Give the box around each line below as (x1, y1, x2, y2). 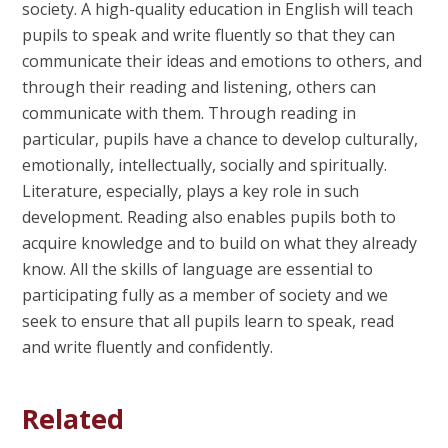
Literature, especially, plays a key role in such (22, 179, 360, 202)
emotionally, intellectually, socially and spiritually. (22, 153, 388, 176)
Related (22, 400, 125, 438)
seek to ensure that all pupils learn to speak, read (22, 309, 395, 332)
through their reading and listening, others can (22, 75, 377, 98)
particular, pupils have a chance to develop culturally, (22, 127, 419, 150)
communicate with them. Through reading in (22, 101, 357, 124)
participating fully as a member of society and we (22, 283, 389, 306)
